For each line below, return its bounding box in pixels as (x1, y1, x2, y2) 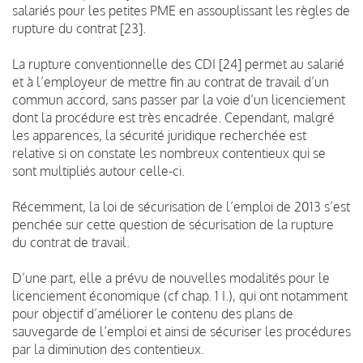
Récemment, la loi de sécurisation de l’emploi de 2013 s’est (12, 198, 350, 215)
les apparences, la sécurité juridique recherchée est (12, 126, 306, 143)
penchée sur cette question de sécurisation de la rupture (12, 216, 334, 233)
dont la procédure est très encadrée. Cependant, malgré (12, 109, 335, 126)
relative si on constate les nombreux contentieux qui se (12, 144, 326, 161)
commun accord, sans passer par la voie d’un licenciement (12, 91, 345, 108)
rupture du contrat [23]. (12, 19, 146, 36)
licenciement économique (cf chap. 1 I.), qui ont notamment (12, 287, 348, 304)
